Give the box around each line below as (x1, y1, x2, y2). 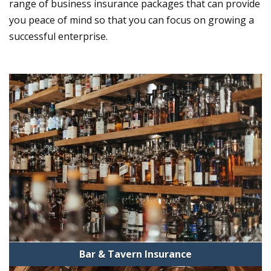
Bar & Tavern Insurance (79, 247, 192, 261)
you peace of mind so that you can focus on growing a (9, 13, 254, 27)
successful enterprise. (9, 30, 108, 44)
